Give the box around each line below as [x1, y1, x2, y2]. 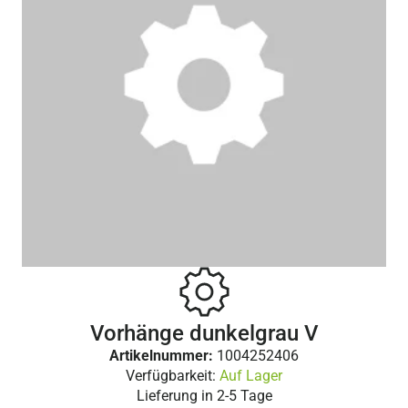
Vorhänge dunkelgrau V [89, 320, 319, 346]
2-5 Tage [216, 386, 272, 404]
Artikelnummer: [109, 346, 217, 364]
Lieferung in [136, 386, 217, 404]
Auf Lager [219, 366, 282, 384]
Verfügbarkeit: [126, 366, 219, 384]
